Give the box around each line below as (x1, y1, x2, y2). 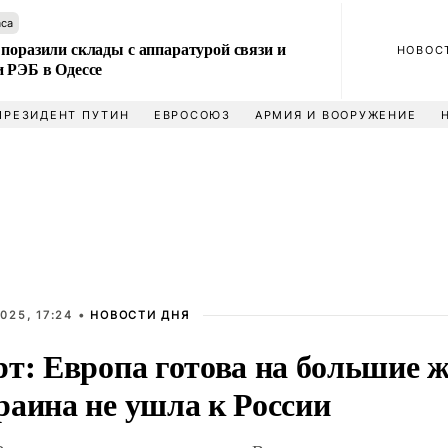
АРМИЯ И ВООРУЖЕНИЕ (254, 108, 417, 122)
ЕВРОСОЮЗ (153, 108, 231, 122)
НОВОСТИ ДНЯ (90, 308, 190, 322)
